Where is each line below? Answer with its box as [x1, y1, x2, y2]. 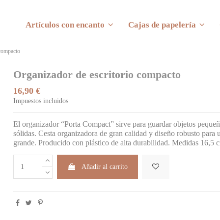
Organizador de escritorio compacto [13, 68, 181, 81]
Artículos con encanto [25, 20, 107, 29]
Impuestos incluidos [13, 97, 69, 105]
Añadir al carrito [81, 163, 128, 171]
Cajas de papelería [128, 20, 198, 29]
